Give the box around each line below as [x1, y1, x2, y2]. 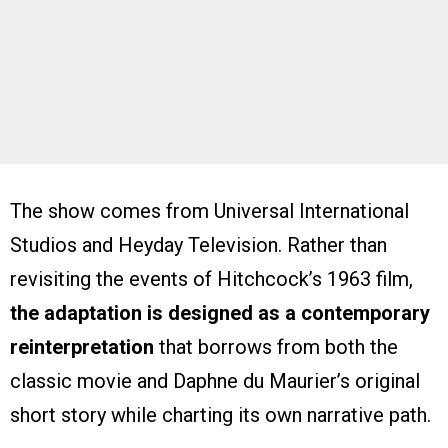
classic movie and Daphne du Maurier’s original [10, 369, 420, 394]
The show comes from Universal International [10, 199, 409, 224]
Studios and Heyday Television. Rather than [10, 233, 387, 258]
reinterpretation [10, 335, 154, 360]
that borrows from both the [154, 335, 398, 360]
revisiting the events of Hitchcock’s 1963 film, [10, 267, 413, 292]
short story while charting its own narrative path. [10, 403, 431, 428]
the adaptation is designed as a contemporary [10, 301, 430, 326]
